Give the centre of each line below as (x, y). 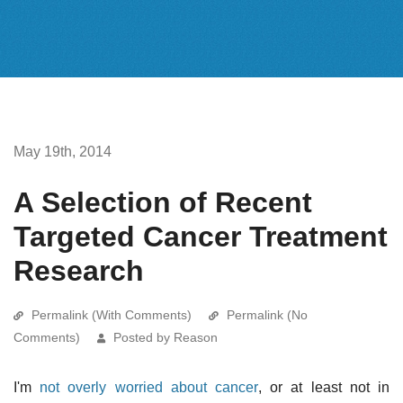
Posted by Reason (166, 337)
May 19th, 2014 (63, 151)
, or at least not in (324, 387)
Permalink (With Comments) (112, 314)
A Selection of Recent (163, 202)
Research (79, 270)
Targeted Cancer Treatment (201, 236)
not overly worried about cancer (149, 387)
